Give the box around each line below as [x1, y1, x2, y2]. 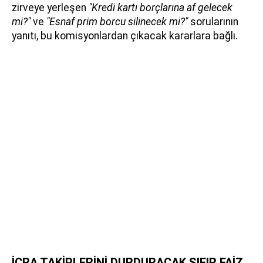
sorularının [188, 16, 238, 28]
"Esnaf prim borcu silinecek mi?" [46, 16, 188, 28]
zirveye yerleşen [12, 2, 89, 14]
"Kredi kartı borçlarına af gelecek [89, 2, 232, 14]
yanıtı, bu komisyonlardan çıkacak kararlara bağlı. [12, 30, 238, 42]
